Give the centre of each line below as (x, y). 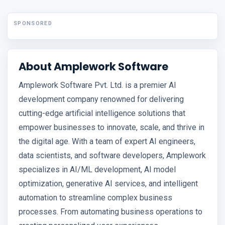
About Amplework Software (93, 67)
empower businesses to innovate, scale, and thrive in (111, 128)
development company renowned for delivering (101, 99)
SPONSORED (33, 24)
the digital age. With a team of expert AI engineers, (107, 142)
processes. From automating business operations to (110, 212)
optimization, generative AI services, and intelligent (108, 184)
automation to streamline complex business (95, 198)
